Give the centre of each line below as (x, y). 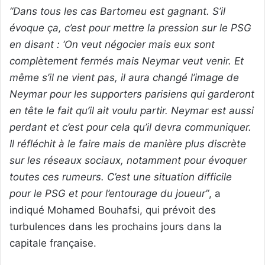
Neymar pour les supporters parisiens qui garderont (132, 94)
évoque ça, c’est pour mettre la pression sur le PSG (130, 28)
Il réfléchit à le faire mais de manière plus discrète (128, 143)
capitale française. (53, 243)
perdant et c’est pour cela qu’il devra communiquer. (130, 127)
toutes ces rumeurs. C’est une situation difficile (121, 177)
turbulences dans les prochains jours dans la (116, 226)
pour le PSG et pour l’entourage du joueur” (109, 193)
